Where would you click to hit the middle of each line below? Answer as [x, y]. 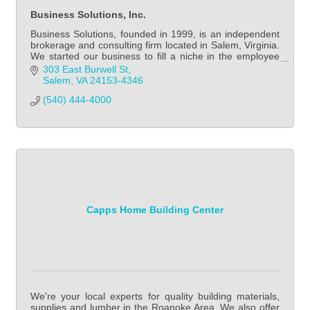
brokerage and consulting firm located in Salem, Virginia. [155, 45]
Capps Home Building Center [155, 210]
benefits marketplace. [77, 67]
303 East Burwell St [85, 69]
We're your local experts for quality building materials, [155, 296]
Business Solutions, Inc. [88, 15]
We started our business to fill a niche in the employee [155, 56]
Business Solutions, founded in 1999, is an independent [155, 34]
